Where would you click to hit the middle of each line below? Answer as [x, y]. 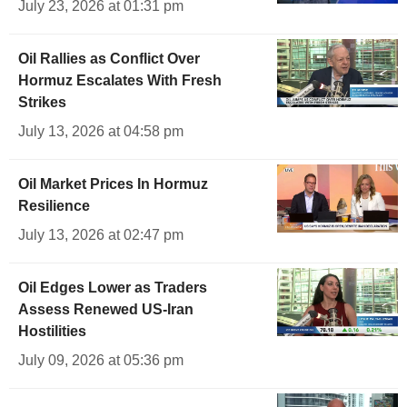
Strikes [42, 103]
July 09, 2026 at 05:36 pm [101, 361]
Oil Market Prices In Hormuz [113, 184]
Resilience [54, 206]
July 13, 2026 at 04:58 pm [101, 132]
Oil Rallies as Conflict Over [109, 59]
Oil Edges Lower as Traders [113, 288]
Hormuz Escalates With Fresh [120, 81]
